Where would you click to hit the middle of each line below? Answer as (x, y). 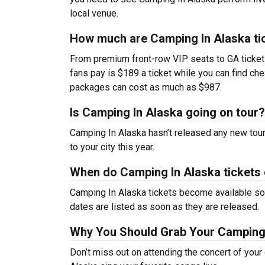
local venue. (94, 13)
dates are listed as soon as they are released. (164, 207)
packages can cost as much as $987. (146, 87)
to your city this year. (112, 147)
